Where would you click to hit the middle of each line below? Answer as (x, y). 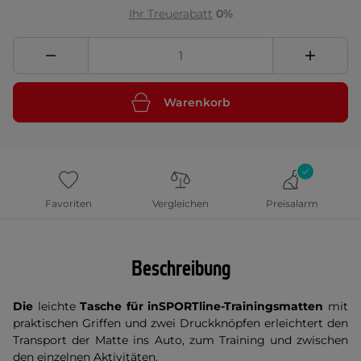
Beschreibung (180, 269)
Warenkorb (197, 102)
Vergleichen (180, 203)
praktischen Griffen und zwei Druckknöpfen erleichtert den (180, 323)
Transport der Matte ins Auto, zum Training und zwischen (180, 340)
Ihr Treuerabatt (170, 14)
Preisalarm (293, 203)
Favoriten (69, 203)
